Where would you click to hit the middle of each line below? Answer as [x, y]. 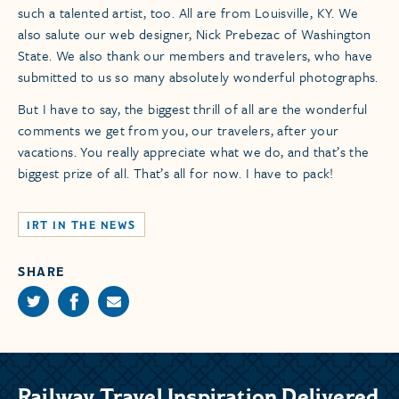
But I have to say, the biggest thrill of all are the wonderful [193, 109]
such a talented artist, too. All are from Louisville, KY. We [188, 13]
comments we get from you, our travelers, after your [179, 130]
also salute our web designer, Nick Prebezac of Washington [195, 34]
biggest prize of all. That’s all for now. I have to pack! [176, 173]
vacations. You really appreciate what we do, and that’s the [194, 152]
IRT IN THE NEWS [81, 225]
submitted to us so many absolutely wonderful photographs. [198, 77]
